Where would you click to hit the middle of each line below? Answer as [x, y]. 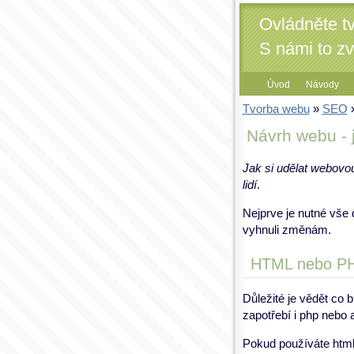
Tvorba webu [276, 108]
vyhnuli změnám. [286, 229]
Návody [322, 85]
